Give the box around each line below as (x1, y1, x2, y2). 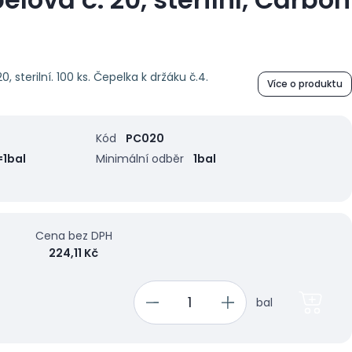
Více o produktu (266, 77, 343, 91)
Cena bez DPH (35, 227, 112, 244)
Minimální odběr (96, 150, 185, 167)
